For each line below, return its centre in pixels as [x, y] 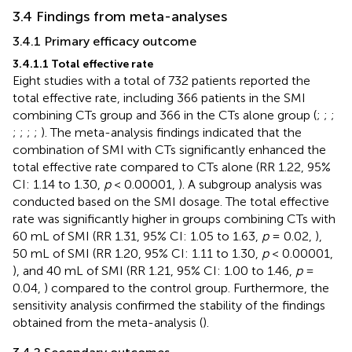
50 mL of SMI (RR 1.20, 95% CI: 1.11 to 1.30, [137, 253]
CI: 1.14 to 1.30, [58, 184]
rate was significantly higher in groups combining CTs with [174, 218]
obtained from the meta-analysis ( [108, 322]
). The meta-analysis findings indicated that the [171, 132]
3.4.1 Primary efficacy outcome [104, 41]
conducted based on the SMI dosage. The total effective [171, 201]
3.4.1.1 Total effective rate [83, 64]
